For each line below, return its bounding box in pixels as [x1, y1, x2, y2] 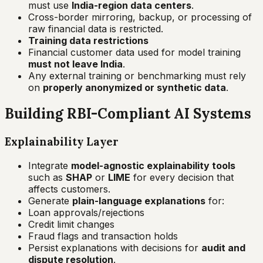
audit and [201, 242, 245, 254]
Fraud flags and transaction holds [28, 230, 178, 242]
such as [28, 171, 66, 184]
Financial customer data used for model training [28, 46, 241, 58]
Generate [28, 195, 72, 207]
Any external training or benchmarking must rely [28, 69, 246, 82]
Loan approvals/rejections [28, 207, 144, 219]
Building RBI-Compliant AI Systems [5, 104, 251, 123]
